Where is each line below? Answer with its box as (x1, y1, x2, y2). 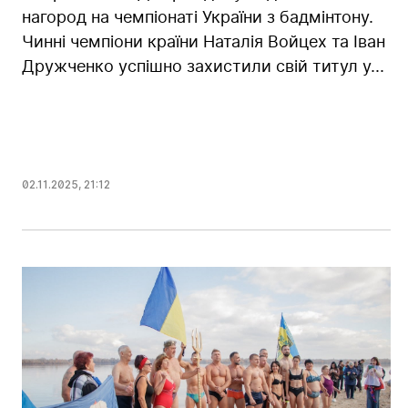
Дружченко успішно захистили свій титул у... (22, 56, 384, 76)
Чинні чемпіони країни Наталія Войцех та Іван (22, 31, 385, 51)
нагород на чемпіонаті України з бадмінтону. (22, 6, 373, 26)
